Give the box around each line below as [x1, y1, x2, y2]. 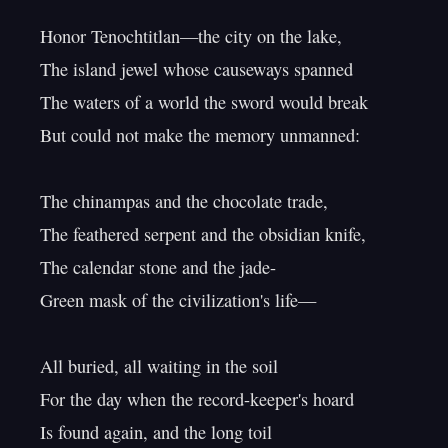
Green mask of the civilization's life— [40, 288, 316, 312]
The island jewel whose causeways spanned [40, 57, 353, 81]
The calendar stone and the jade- [40, 255, 276, 279]
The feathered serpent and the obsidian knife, [40, 222, 366, 246]
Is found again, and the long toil [40, 420, 272, 444]
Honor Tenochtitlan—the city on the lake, [40, 24, 342, 48]
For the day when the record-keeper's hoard [40, 387, 354, 411]
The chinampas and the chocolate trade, [40, 189, 328, 213]
